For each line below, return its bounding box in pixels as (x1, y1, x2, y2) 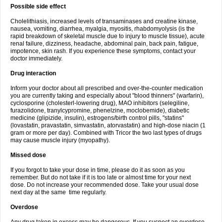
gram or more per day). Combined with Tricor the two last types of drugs (10, 129, 202, 136)
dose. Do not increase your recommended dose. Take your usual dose (10, 181, 199, 188)
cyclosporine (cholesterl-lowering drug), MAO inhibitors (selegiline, (10, 100, 189, 107)
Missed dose (10, 152, 46, 159)
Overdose (10, 204, 38, 211)
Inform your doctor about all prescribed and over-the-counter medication (10, 85, 203, 92)
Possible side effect (10, 3, 66, 10)
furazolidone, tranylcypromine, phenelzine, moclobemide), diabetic (10, 107, 189, 114)
